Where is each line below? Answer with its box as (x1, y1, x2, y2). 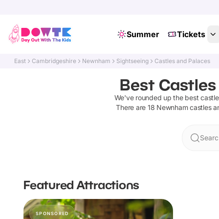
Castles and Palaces (154, 57, 211, 65)
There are (116, 103, 148, 111)
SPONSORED (36, 211, 69, 216)
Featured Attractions (23, 177, 139, 192)
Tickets (176, 29, 205, 39)
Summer (126, 29, 159, 39)
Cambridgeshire (32, 57, 77, 65)
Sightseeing (116, 57, 149, 65)
